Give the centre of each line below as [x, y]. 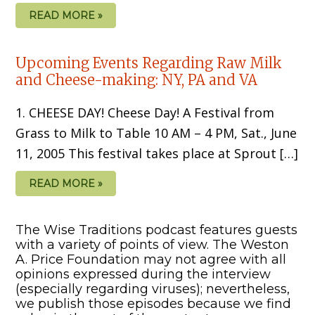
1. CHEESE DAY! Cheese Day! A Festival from [145, 112]
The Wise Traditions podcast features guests [157, 230]
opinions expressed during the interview [143, 274]
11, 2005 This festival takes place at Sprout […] [157, 153]
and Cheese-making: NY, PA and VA [137, 79]
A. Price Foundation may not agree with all [151, 259]
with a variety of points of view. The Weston [153, 244]
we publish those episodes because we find [154, 303]
